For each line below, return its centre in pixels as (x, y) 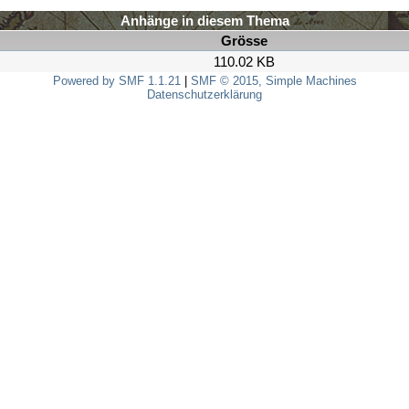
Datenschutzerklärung (204, 94)
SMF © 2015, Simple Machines (273, 81)
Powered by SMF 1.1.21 (116, 81)
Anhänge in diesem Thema (204, 21)
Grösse (244, 41)
